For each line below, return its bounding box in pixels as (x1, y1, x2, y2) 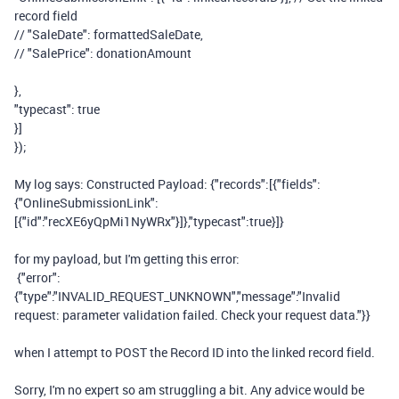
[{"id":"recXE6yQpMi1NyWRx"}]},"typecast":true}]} (14, 213, 284, 230)
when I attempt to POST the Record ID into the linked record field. (14, 344, 378, 361)
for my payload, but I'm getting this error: (14, 250, 240, 267)
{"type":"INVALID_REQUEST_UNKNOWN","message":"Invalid (14, 288, 340, 305)
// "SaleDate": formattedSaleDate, (14, 26, 203, 43)
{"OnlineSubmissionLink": (14, 194, 159, 211)
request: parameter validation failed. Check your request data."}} (14, 306, 370, 323)
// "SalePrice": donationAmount (14, 45, 191, 61)
